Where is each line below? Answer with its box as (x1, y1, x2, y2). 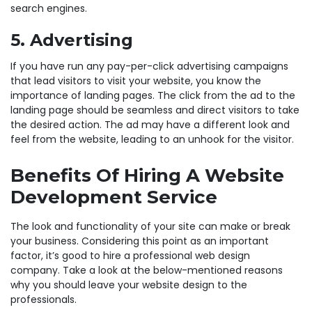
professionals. (10, 292, 77, 306)
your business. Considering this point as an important (10, 233, 269, 248)
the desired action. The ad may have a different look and (10, 117, 290, 132)
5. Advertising (10, 29, 133, 50)
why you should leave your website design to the (10, 277, 247, 292)
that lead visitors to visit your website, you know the (10, 73, 261, 88)
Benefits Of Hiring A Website (10, 164, 284, 187)
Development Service (10, 185, 217, 208)
